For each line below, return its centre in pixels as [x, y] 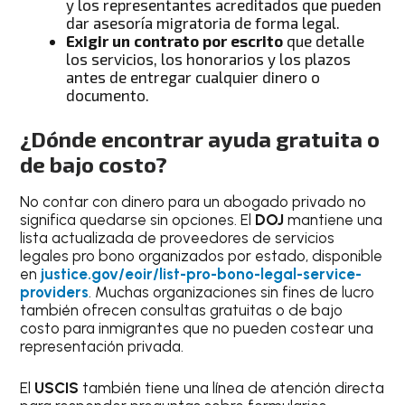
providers [55, 292]
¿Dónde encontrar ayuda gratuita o [200, 139]
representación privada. [102, 347]
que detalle [324, 40]
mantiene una [334, 220]
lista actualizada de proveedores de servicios [178, 238]
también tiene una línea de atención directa [232, 387]
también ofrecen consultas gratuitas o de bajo [182, 311]
